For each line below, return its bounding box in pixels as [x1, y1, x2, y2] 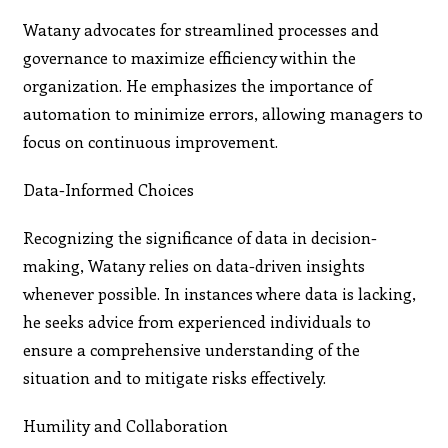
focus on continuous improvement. [23, 130, 279, 152]
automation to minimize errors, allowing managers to [23, 102, 424, 124]
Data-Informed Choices [23, 178, 195, 200]
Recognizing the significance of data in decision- [23, 226, 378, 248]
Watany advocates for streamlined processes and [23, 18, 380, 40]
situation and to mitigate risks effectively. [23, 366, 327, 388]
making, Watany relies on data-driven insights [23, 254, 366, 276]
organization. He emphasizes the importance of [23, 74, 373, 96]
